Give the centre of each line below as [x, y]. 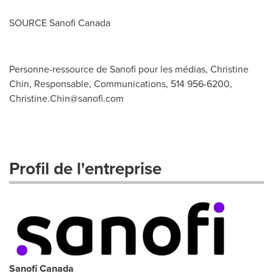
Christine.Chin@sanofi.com [66, 98]
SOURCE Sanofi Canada [60, 23]
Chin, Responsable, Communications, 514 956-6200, [121, 84]
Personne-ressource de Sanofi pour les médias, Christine [129, 69]
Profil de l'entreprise [85, 168]
